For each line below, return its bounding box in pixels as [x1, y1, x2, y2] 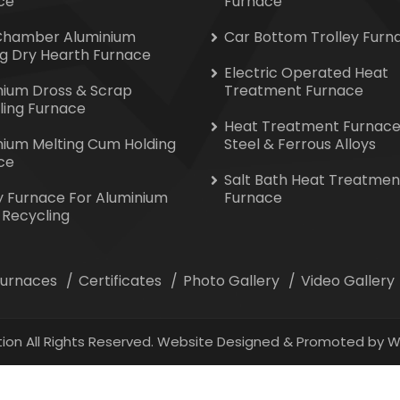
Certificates [79, 271, 162, 291]
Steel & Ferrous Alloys [224, 134, 376, 154]
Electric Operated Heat [224, 62, 388, 83]
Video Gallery [301, 271, 395, 291]
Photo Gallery [183, 271, 279, 291]
